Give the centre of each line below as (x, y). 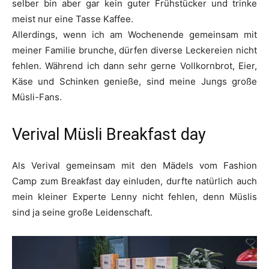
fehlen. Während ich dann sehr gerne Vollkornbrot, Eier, (134, 66)
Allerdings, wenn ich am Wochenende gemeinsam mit (134, 35)
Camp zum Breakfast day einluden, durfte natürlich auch (134, 181)
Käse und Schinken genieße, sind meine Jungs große (134, 81)
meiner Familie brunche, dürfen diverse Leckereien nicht (134, 50)
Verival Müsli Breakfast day (109, 134)
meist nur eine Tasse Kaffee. (73, 19)
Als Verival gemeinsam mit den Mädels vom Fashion (134, 165)
